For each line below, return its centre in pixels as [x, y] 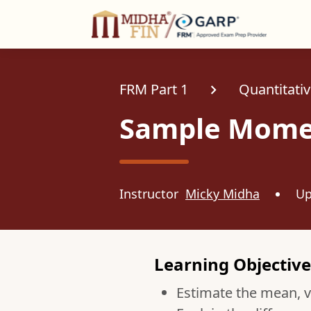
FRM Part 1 [154, 89]
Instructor [152, 194]
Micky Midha [222, 194]
